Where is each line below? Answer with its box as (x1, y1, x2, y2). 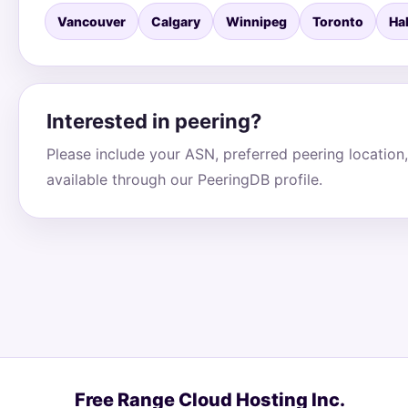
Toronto (312, 14, 363, 29)
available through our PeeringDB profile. (46, 170, 322, 189)
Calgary (151, 14, 200, 29)
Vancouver (57, 14, 126, 29)
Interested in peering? (46, 109, 261, 133)
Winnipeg (226, 14, 287, 29)
